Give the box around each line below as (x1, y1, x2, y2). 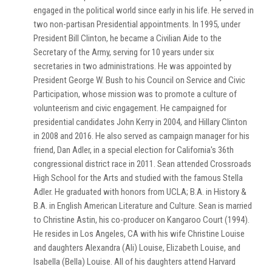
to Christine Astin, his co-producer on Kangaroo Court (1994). (33, 214, 250, 225)
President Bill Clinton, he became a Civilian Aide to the (33, 32, 222, 44)
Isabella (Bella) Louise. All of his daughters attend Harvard (33, 256, 236, 267)
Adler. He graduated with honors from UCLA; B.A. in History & (33, 186, 246, 197)
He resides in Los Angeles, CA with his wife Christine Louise (33, 228, 245, 239)
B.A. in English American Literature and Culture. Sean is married (33, 200, 252, 211)
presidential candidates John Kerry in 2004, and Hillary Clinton (33, 116, 247, 127)
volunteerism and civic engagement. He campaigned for (33, 102, 226, 114)
